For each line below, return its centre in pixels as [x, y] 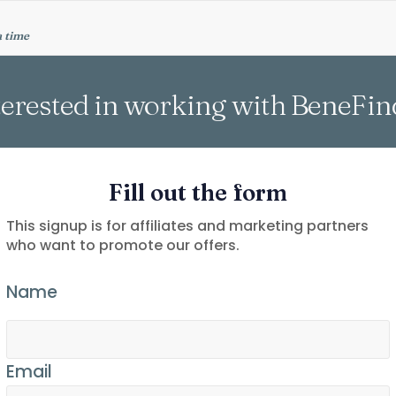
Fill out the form [198, 193]
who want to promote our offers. [123, 246]
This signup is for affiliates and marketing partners [187, 226]
